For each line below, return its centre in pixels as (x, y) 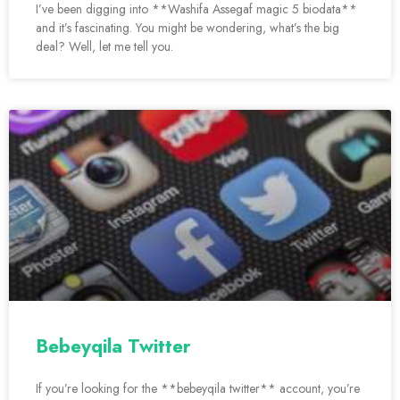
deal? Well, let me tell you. (104, 47)
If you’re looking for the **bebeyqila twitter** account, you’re (198, 389)
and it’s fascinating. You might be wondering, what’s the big (187, 28)
